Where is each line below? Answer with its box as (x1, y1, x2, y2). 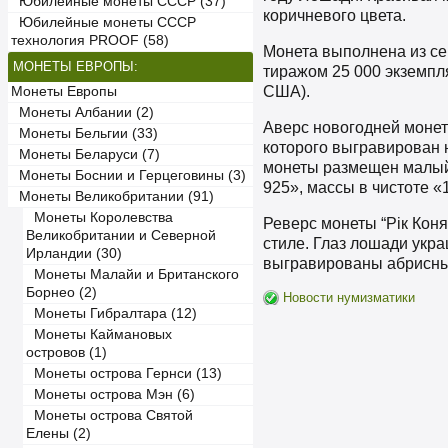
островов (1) (26, 345, 107, 360)
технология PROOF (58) (11, 33, 169, 48)
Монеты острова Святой (26, 408, 193, 423)
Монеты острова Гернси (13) (26, 366, 222, 381)
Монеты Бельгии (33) (11, 126, 158, 141)
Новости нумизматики (283, 290, 415, 305)
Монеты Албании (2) (11, 105, 154, 120)
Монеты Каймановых (26, 327, 172, 342)
